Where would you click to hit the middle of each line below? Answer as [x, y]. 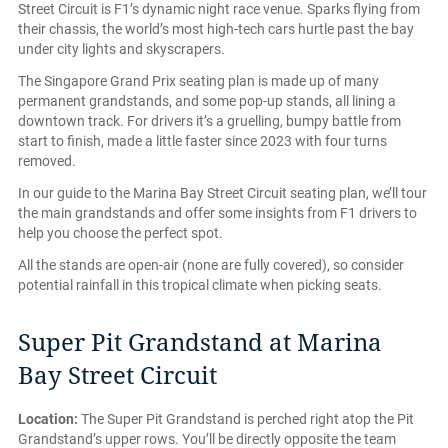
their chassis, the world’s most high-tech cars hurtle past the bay [216, 28]
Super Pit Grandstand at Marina [200, 342]
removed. [47, 160]
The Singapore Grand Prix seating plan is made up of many [198, 80]
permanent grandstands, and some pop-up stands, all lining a [207, 100]
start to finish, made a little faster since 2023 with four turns [202, 140]
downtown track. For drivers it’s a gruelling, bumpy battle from [209, 120]
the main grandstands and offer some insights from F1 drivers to [217, 212]
